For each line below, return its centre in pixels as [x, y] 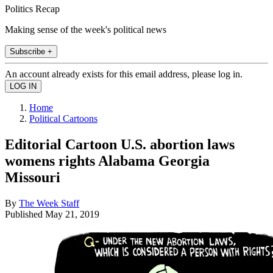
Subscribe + [31, 51]
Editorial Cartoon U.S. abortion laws [120, 144]
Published [25, 214]
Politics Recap [32, 9]
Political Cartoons [63, 118]
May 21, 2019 [72, 214]
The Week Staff [49, 203]
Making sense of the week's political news [86, 29]
